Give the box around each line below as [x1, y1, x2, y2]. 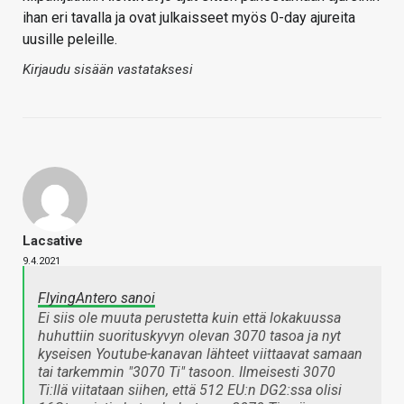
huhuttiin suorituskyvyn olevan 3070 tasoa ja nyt [38, 327, 341, 345]
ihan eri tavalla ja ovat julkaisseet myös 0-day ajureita [23, 9, 355, 27]
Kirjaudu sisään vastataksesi [23, 61, 193, 78]
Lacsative [23, 233, 83, 250]
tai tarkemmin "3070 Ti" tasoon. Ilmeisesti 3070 [38, 363, 335, 381]
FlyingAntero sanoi [38, 289, 155, 308]
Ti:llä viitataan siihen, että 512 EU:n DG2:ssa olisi [38, 381, 342, 399]
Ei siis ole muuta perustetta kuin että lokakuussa [38, 309, 341, 327]
